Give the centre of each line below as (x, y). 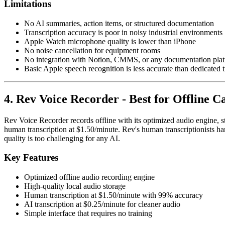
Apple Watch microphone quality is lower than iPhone (110, 41)
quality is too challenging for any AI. (62, 138)
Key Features (31, 158)
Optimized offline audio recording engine (89, 177)
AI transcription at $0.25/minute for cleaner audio (102, 204)
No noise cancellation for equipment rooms (92, 50)
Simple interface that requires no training (88, 213)
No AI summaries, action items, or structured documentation (119, 23)
